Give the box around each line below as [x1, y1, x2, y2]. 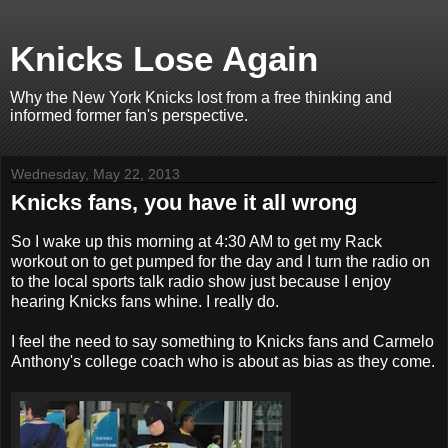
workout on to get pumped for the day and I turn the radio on [11, 252, 430, 270]
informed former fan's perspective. [10, 107, 248, 124]
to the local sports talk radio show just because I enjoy [11, 272, 391, 290]
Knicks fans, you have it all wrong [11, 190, 357, 215]
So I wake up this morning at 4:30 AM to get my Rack [11, 232, 382, 250]
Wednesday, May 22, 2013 [11, 166, 180, 182]
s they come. [346, 352, 435, 370]
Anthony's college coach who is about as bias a [11, 352, 346, 370]
